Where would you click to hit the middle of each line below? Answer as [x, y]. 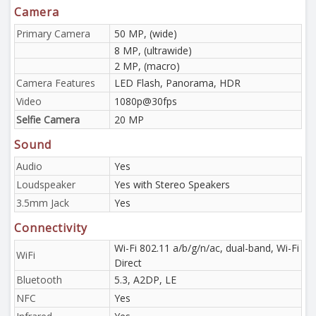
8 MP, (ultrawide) [153, 50]
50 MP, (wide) [146, 34]
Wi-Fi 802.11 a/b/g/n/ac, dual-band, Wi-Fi [207, 248]
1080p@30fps [146, 101]
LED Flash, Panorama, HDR [177, 83]
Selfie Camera [48, 120]
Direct [128, 263]
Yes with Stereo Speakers [172, 184]
